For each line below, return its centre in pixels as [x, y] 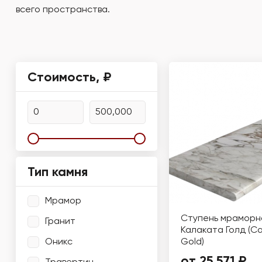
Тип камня [58, 173]
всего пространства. [63, 10]
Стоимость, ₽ [69, 78]
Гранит [60, 221]
